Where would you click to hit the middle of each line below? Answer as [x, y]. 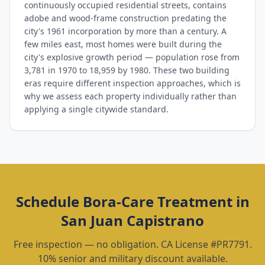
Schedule [49, 201]
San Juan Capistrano [132, 220]
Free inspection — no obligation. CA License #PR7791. [132, 244]
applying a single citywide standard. [96, 109]
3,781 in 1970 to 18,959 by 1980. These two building [127, 70]
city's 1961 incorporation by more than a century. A [125, 31]
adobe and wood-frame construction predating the [125, 18]
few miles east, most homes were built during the [123, 44]
